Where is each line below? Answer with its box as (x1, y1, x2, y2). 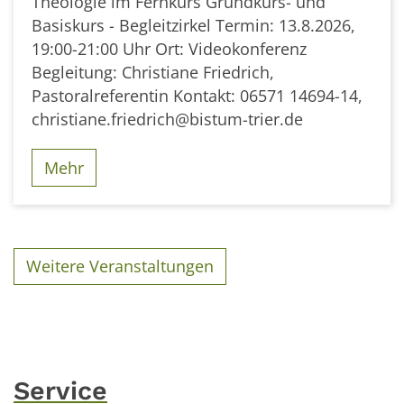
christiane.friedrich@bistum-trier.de (32, 108, 303, 131)
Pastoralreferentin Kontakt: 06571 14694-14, (32, 85, 363, 107)
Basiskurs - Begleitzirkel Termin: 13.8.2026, (32, 14, 355, 37)
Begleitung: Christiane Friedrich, (32, 61, 274, 84)
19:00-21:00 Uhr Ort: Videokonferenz (32, 38, 307, 60)
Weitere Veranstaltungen (26, 255, 215, 278)
